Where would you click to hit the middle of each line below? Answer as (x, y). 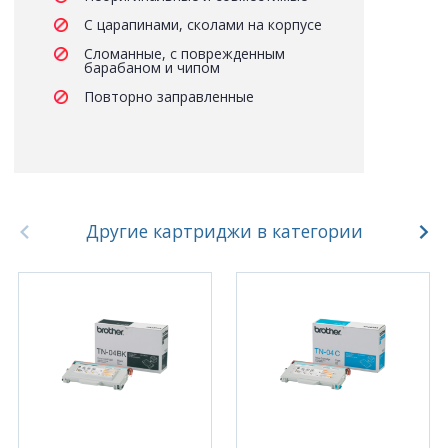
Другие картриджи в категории (224, 230)
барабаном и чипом (152, 67)
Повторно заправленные (169, 96)
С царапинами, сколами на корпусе (203, 24)
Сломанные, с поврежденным (184, 53)
